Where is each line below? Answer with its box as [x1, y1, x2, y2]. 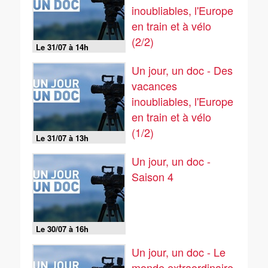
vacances [132, 78, 177, 93]
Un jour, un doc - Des [132, 62, 233, 78]
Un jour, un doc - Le [132, 244, 226, 260]
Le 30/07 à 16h [36, 223, 89, 234]
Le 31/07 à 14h [36, 41, 89, 53]
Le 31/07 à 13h [36, 132, 89, 144]
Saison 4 [132, 169, 173, 184]
